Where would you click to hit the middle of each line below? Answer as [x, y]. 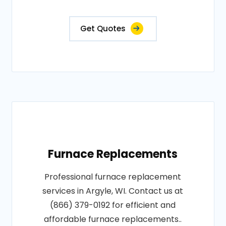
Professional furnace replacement [113, 177]
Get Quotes [103, 29]
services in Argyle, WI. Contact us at [113, 191]
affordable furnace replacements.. [113, 219]
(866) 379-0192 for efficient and [113, 205]
